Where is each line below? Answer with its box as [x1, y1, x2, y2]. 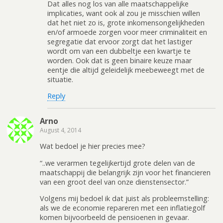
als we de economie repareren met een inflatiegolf [40, 203, 205, 213]
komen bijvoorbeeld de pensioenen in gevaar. [40, 212, 189, 222]
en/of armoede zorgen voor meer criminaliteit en [47, 27, 207, 37]
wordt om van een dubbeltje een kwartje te [47, 46, 191, 56]
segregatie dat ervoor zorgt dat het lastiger [47, 36, 192, 46]
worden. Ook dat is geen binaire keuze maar [47, 55, 192, 65]
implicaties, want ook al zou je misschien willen [47, 8, 200, 18]
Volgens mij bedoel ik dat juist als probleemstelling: [40, 193, 209, 203]
